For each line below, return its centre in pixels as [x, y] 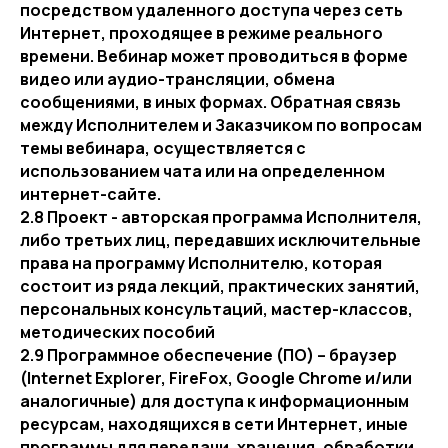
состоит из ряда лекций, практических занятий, [220, 286]
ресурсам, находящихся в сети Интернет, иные [214, 424]
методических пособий [117, 332]
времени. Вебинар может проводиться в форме [214, 56]
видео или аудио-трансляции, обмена [177, 79]
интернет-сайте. [90, 194]
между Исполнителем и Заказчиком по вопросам [221, 125]
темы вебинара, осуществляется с [163, 148]
